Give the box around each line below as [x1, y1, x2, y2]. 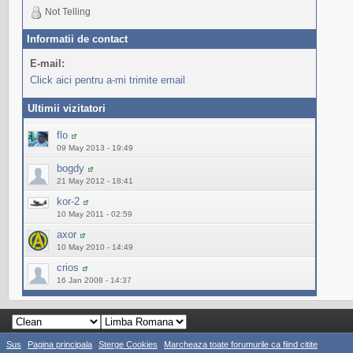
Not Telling [43, 6, 91, 17]
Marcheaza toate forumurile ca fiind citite [164, 340, 318, 349]
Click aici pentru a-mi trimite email [30, 74, 185, 86]
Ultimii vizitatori [28, 102, 106, 114]
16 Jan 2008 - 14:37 [57, 276, 132, 284]
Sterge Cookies [98, 340, 158, 349]
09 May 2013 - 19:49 [57, 143, 133, 152]
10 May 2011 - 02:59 [57, 210, 132, 218]
